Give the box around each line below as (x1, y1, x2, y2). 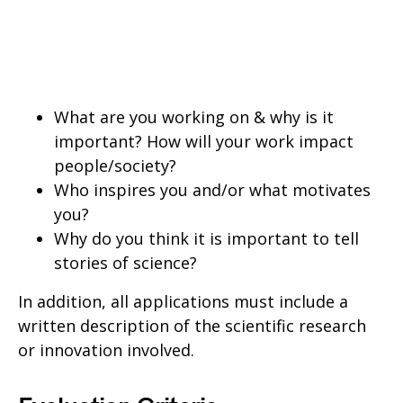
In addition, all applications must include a (18, 291, 348, 312)
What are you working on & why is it (54, 106, 334, 128)
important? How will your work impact (54, 130, 354, 152)
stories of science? (54, 252, 197, 273)
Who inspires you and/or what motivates (54, 179, 371, 201)
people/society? (54, 155, 176, 176)
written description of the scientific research (18, 315, 366, 336)
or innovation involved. (18, 339, 194, 361)
